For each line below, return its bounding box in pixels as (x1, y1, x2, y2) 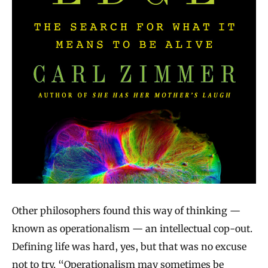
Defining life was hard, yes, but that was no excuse (12, 240, 246, 253)
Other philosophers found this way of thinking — (12, 205, 240, 217)
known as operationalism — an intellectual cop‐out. (12, 223, 252, 235)
